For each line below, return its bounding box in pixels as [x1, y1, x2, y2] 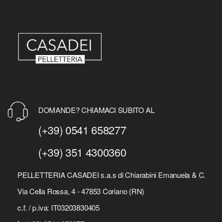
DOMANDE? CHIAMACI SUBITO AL [38, 104, 155, 115]
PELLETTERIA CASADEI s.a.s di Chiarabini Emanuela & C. [17, 169, 206, 180]
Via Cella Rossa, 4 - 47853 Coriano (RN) [17, 185, 145, 196]
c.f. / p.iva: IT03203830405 [17, 202, 100, 213]
